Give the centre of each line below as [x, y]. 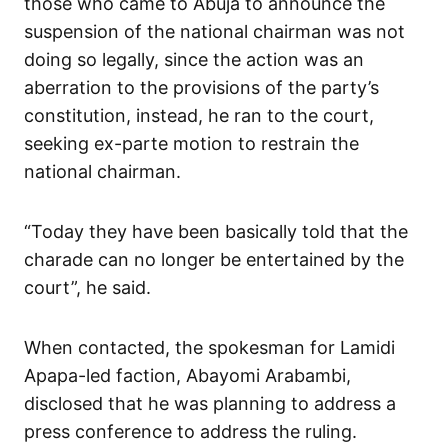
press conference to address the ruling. [190, 431]
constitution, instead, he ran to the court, [199, 115]
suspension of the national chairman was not [214, 31]
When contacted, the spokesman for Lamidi [209, 347]
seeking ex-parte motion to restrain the [191, 143]
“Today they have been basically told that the [216, 231]
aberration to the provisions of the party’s [201, 87]
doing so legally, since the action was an [194, 59]
